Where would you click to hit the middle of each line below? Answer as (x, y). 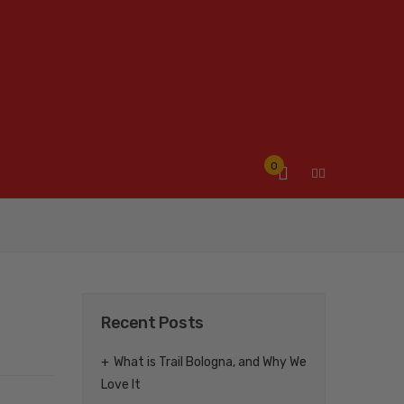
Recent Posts (152, 323)
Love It (121, 384)
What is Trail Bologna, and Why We (210, 363)
